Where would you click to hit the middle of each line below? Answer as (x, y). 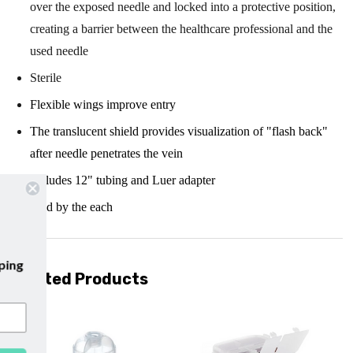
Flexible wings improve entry (103, 104)
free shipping (139, 265)
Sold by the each (72, 206)
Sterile (46, 77)
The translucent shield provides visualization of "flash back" (179, 131)
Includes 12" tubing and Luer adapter (123, 180)
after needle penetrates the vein (107, 153)
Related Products (79, 279)
